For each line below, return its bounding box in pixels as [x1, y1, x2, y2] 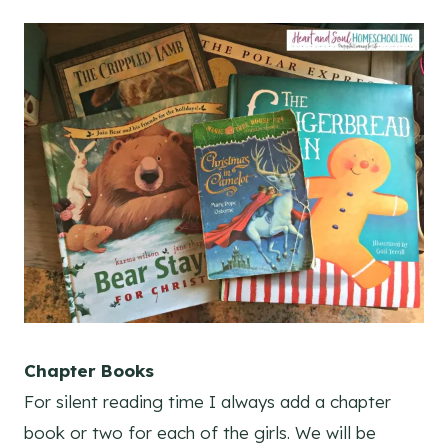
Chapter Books [24, 360, 154, 382]
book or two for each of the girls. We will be [24, 422, 376, 444]
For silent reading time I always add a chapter [24, 391, 391, 413]
